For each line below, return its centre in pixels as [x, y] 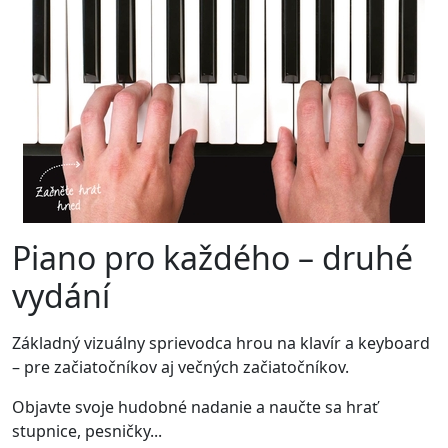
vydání [61, 295]
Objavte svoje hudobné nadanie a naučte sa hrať [195, 407]
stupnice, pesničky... [87, 431]
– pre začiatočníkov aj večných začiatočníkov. [180, 367]
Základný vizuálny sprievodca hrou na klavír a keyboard [221, 343]
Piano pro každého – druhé [212, 257]
